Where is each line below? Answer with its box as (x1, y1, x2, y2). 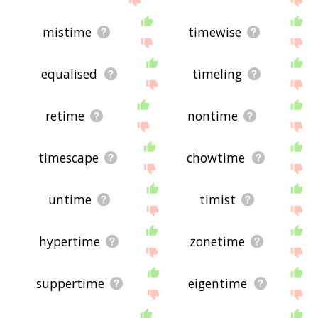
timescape (38, 149, 99, 167)
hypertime (38, 233, 100, 251)
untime (48, 191, 92, 209)
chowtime (187, 149, 246, 167)
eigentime (188, 275, 248, 292)
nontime (187, 107, 238, 125)
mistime (42, 23, 92, 40)
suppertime (35, 275, 104, 292)
